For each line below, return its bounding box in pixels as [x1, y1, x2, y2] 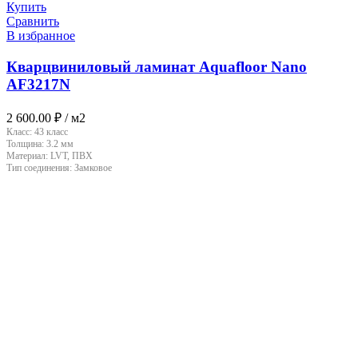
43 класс [34, 125, 68, 137]
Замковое [74, 161, 112, 173]
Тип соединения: [6, 161, 74, 173]
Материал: [6, 149, 50, 161]
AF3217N [6, 75, 70, 93]
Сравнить [6, 14, 59, 29]
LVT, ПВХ [50, 149, 93, 161]
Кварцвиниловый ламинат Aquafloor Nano [6, 58, 307, 75]
